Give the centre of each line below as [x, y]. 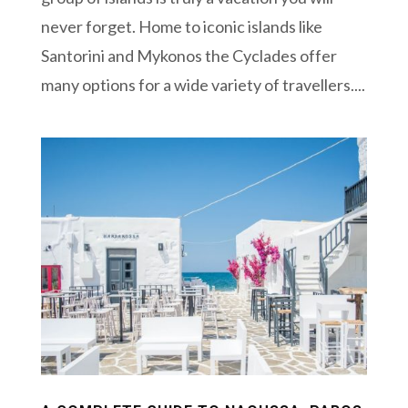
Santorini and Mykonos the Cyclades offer [189, 55]
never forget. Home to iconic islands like [181, 26]
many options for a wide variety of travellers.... [203, 84]
